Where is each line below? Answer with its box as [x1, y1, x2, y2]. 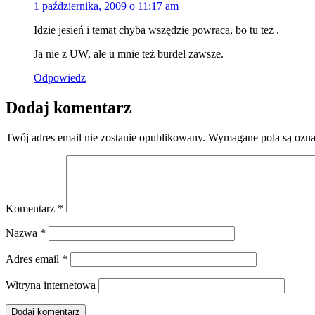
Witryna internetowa [6, 278, 96, 291]
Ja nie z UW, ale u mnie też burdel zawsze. [34, 47, 224, 60]
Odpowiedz [34, 71, 86, 84]
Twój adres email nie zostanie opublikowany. [6, 131, 205, 143]
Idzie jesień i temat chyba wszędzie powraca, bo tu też [34, 23, 276, 36]
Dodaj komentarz [6, 98, 131, 117]
